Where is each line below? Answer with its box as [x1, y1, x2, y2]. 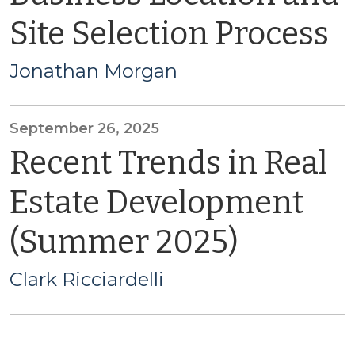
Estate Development [10, 184, 303, 222]
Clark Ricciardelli [10, 268, 164, 291]
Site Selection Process [10, 15, 329, 53]
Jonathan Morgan [10, 59, 177, 82]
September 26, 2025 [10, 120, 159, 137]
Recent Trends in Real [10, 144, 327, 182]
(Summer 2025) [10, 223, 239, 261]
